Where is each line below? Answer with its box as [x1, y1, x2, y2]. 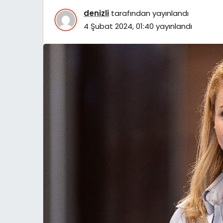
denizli [84, 7, 109, 18]
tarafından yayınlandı [109, 7, 189, 18]
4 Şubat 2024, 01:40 [84, 20, 154, 31]
